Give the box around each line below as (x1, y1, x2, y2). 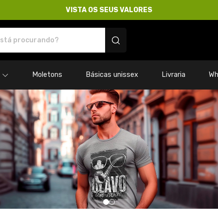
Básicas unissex (85, 71, 138, 79)
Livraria (161, 71, 185, 79)
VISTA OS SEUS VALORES (66, 6, 152, 14)
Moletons (32, 71, 62, 79)
